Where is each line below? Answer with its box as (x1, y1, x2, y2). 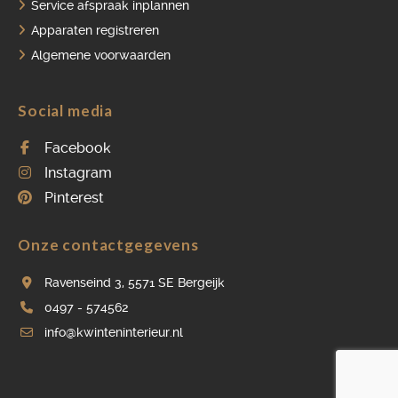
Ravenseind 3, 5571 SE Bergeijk (44, 275, 225, 290)
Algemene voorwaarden (31, 48, 171, 62)
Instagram (44, 164, 112, 181)
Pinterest (44, 189, 104, 206)
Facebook (44, 139, 111, 156)
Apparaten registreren (31, 23, 159, 37)
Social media (18, 101, 114, 120)
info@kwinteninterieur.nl (44, 325, 183, 339)
